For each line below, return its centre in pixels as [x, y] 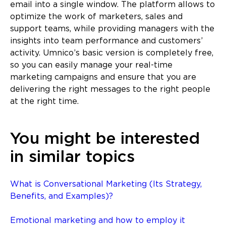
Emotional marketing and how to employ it [98, 220]
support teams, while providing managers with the [112, 29]
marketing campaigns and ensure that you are [103, 77]
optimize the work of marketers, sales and [96, 17]
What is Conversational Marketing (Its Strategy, [106, 184]
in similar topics [72, 157]
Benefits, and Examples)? [62, 196]
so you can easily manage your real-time [91, 65]
